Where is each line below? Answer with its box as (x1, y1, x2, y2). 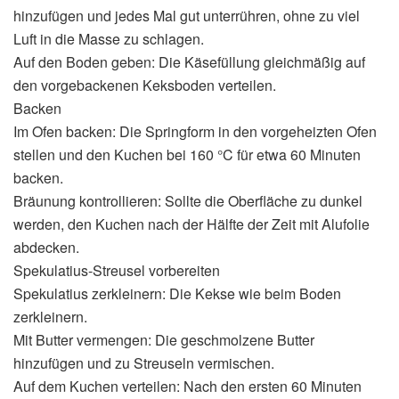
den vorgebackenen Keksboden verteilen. (13, 74, 276, 95)
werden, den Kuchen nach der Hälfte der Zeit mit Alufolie (13, 213, 370, 234)
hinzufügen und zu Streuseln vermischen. (13, 352, 274, 373)
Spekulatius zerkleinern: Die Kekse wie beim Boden (13, 282, 341, 304)
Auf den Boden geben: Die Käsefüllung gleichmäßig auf (13, 51, 365, 72)
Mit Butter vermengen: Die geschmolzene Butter (13, 329, 314, 350)
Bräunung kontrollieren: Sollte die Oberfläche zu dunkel (13, 190, 362, 211)
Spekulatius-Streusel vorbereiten (13, 259, 220, 281)
